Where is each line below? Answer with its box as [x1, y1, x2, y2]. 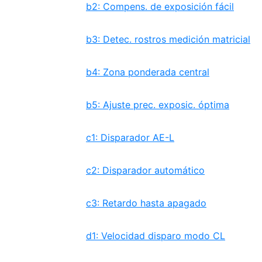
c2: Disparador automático [86, 164, 205, 176]
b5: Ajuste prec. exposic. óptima [86, 99, 229, 111]
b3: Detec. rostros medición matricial [86, 33, 250, 45]
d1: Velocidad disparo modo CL [86, 230, 225, 242]
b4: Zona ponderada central [86, 66, 209, 78]
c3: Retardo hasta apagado [86, 197, 206, 209]
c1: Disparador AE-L [86, 132, 174, 143]
